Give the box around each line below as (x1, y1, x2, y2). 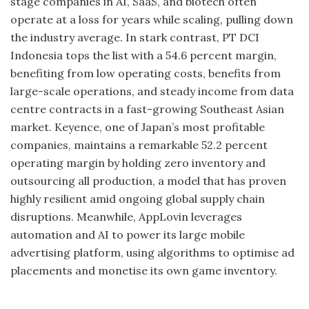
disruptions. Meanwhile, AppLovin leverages (10, 210, 242, 224)
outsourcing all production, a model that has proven (10, 174, 286, 188)
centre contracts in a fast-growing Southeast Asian (10, 102, 284, 117)
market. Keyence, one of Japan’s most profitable (10, 120, 265, 134)
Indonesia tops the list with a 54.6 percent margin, (10, 48, 277, 63)
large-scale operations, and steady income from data (10, 84, 294, 99)
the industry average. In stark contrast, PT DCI (10, 30, 259, 45)
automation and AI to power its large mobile (10, 228, 245, 242)
